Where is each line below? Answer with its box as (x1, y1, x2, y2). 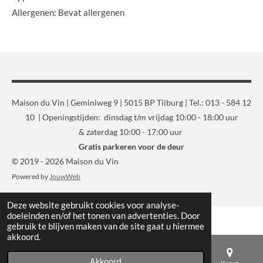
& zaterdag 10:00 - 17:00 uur (79, 127, 184, 137)
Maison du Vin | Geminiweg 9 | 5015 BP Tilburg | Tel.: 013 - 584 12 (12, 97, 251, 107)
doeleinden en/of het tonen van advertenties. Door (7, 210, 200, 221)
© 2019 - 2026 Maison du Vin (12, 156, 119, 166)
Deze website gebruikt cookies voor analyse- (7, 200, 179, 210)
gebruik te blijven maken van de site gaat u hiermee (7, 221, 204, 231)
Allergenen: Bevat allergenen (12, 6, 124, 18)
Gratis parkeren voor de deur (79, 141, 184, 151)
